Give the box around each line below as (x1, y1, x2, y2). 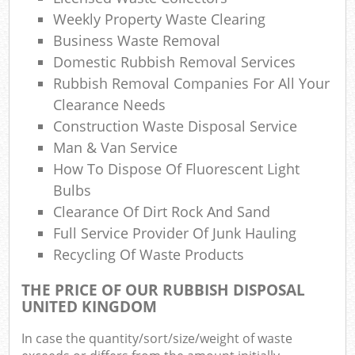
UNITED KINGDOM (21, 295, 158, 317)
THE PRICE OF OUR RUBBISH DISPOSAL (21, 278, 306, 300)
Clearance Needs (53, 94, 166, 114)
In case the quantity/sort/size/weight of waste (21, 330, 293, 348)
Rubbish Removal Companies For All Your (53, 73, 330, 93)
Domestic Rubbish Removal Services (53, 52, 296, 71)
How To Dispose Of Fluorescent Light (53, 158, 300, 178)
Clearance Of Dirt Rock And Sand (53, 201, 271, 221)
